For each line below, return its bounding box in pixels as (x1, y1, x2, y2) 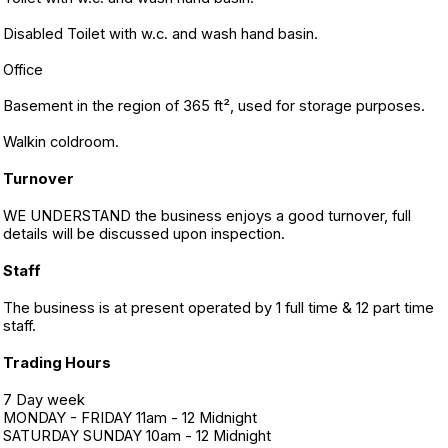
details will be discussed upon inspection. (3, 225, 285, 243)
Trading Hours (3, 354, 111, 372)
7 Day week (3, 391, 85, 409)
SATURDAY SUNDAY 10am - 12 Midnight (3, 427, 271, 445)
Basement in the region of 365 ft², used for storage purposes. (3, 97, 425, 115)
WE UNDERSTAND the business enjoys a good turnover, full (3, 207, 411, 225)
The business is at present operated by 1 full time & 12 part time (3, 299, 434, 317)
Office (3, 61, 43, 79)
